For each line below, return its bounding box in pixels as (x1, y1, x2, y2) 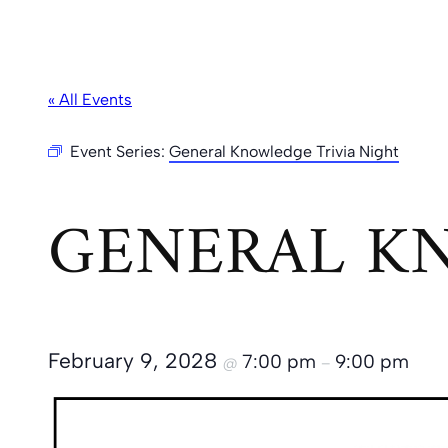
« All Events (48, 89, 132, 109)
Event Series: (70, 141, 169, 161)
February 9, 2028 (48, 348, 223, 374)
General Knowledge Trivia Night (169, 141, 399, 161)
